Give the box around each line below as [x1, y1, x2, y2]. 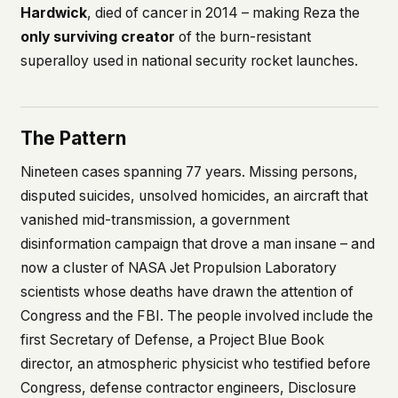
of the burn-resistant [174, 28, 311, 46]
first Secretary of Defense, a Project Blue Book [20, 330, 324, 348]
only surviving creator [20, 28, 175, 46]
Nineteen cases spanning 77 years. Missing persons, [20, 163, 358, 180]
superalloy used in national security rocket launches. [20, 52, 358, 70]
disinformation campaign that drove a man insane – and [20, 235, 375, 252]
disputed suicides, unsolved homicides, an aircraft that [20, 187, 368, 204]
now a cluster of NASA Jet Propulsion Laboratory [20, 259, 337, 276]
